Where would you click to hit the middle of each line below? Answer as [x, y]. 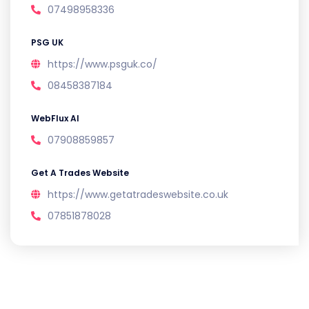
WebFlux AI [55, 118]
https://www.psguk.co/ [102, 64]
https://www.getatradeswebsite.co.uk [138, 194]
